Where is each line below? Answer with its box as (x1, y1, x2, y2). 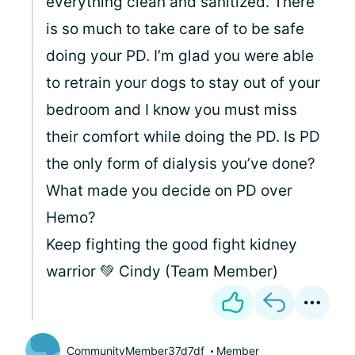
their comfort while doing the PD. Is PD (46, 128, 320, 146)
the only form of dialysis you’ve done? (46, 155, 315, 173)
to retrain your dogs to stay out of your (46, 74, 320, 92)
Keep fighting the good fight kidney (46, 235, 297, 254)
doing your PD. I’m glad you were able (46, 47, 314, 65)
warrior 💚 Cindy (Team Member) (46, 262, 278, 281)
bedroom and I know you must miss (46, 101, 297, 119)
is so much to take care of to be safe (46, 20, 304, 38)
